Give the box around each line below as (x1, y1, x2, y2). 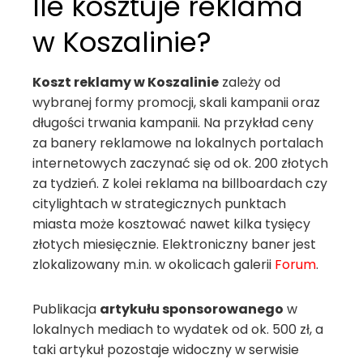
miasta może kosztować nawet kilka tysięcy (32, 215, 310, 233)
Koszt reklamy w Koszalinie (32, 73, 219, 92)
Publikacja (32, 300, 100, 318)
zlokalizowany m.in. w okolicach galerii (32, 255, 275, 274)
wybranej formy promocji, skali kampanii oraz (32, 93, 320, 112)
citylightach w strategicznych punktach (32, 194, 286, 213)
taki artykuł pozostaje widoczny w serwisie (32, 340, 299, 359)
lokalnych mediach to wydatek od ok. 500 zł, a (32, 320, 323, 339)
